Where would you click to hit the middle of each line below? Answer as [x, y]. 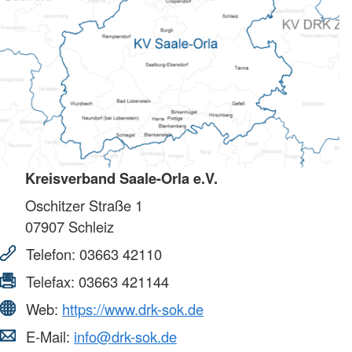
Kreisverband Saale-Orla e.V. [121, 178]
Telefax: [50, 281]
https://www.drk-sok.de [133, 308]
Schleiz [89, 226]
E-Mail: [48, 336]
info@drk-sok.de [125, 336]
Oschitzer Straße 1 [84, 205]
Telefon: [51, 253]
